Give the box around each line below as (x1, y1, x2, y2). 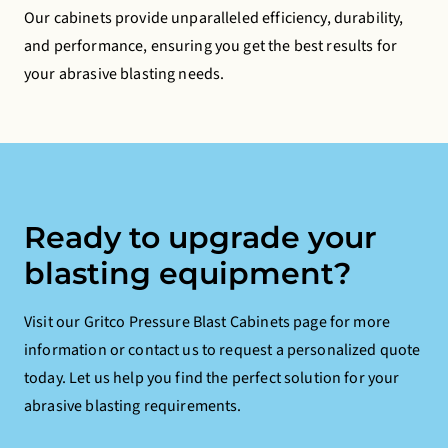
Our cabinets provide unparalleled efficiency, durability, (24, 7, 404, 29)
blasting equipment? (24, 255, 351, 292)
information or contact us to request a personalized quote (24, 339, 421, 361)
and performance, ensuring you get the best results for (24, 35, 398, 57)
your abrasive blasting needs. (24, 63, 225, 85)
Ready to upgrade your (24, 219, 377, 256)
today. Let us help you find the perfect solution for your (24, 367, 400, 389)
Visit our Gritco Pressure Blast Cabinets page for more (24, 311, 391, 333)
